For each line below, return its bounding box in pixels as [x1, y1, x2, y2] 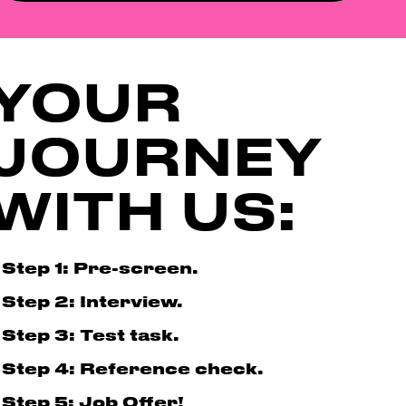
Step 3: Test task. [2, 324, 179, 343]
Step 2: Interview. [2, 291, 183, 310]
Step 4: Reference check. [2, 358, 264, 377]
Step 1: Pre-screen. [2, 257, 198, 276]
